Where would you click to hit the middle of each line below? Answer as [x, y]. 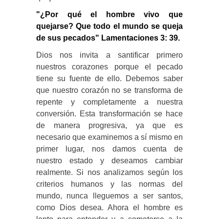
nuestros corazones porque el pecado [109, 66]
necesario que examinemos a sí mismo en [109, 137]
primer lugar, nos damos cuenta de [109, 149]
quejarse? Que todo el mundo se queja [109, 26]
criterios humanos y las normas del [109, 184]
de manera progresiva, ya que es [109, 125]
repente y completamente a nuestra [109, 102]
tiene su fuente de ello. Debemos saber [109, 78]
